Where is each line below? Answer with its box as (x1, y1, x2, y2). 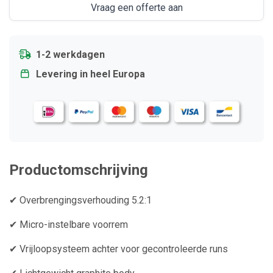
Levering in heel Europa (36, 68, 145, 80)
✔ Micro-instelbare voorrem (9, 219, 128, 231)
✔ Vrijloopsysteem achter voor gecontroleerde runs (9, 243, 228, 255)
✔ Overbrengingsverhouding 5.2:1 (9, 194, 152, 207)
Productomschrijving (9, 161, 148, 179)
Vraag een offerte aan (90, 2, 183, 13)
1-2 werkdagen (36, 49, 105, 60)
